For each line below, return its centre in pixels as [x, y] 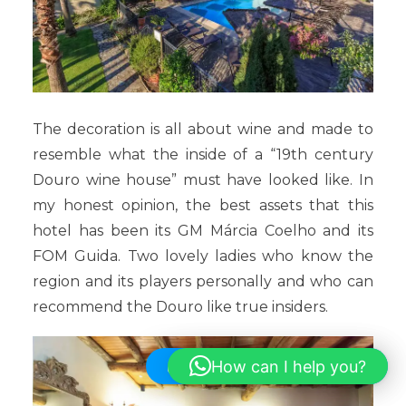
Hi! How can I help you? [281, 366]
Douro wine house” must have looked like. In [203, 179]
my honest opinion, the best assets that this [203, 205]
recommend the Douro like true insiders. [180, 306]
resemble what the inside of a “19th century [203, 154]
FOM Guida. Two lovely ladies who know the [203, 256]
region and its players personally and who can [203, 281]
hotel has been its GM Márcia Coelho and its [203, 230]
